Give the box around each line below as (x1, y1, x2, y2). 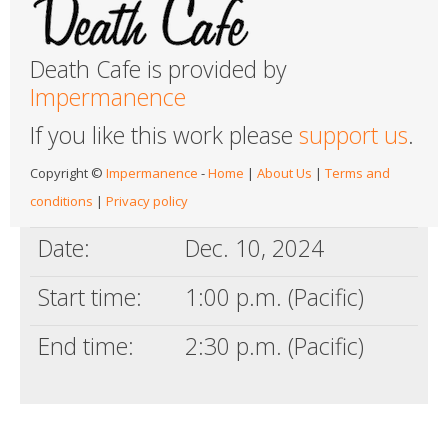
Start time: (38, 280, 142, 313)
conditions (30, 191, 93, 210)
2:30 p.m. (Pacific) (185, 329, 364, 362)
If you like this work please (30, 118, 299, 151)
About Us (257, 163, 312, 182)
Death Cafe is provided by (30, 52, 287, 85)
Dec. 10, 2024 (185, 231, 324, 264)
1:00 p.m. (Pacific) (185, 280, 364, 313)
